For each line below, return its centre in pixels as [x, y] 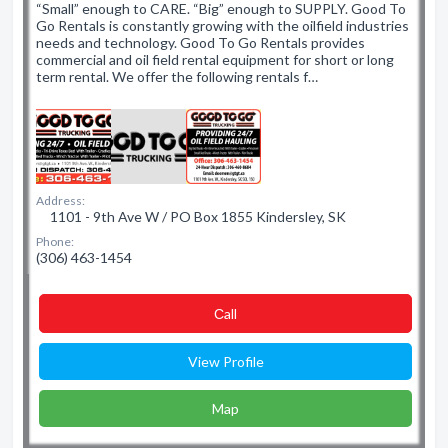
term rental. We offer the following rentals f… [177, 76]
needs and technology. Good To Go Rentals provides [200, 42]
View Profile [225, 361]
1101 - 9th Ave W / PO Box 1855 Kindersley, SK [196, 216]
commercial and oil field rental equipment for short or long [215, 59]
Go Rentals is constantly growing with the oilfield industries [222, 25]
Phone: [55, 241]
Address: [60, 200]
